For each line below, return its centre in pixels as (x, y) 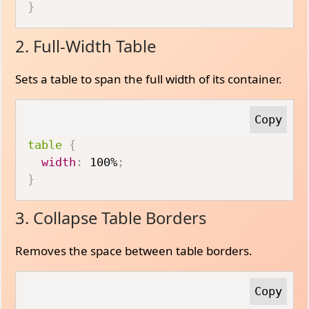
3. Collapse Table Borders (111, 218)
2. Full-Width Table (86, 46)
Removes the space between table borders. (134, 251)
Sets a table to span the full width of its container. (149, 79)
